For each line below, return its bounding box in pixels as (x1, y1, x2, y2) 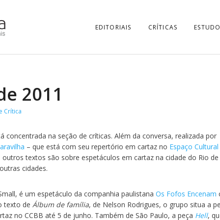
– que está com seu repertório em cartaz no (25, 142, 169, 151)
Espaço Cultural (169, 142, 219, 151)
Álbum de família (30, 200, 89, 209)
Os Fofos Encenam (156, 189, 217, 198)
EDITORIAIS (95, 23, 132, 31)
